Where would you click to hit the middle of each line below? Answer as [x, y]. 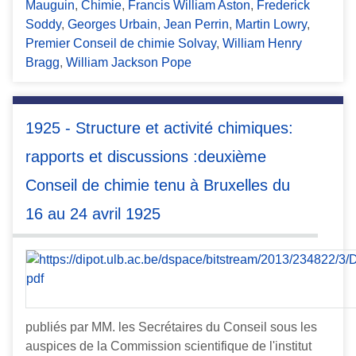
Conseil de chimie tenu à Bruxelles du [158, 185]
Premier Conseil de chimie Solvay [121, 43]
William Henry [262, 43]
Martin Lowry [271, 24]
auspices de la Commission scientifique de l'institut [168, 346]
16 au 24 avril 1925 [93, 213]
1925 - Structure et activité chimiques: [159, 128]
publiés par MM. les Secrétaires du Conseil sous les [171, 327]
